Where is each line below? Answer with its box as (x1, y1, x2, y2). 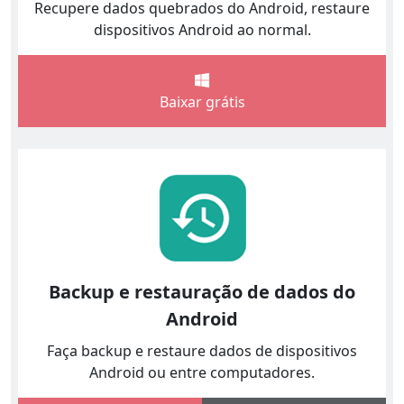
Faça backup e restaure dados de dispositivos (47, 340, 357, 361)
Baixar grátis (159, 91, 245, 112)
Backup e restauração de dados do (49, 279, 355, 304)
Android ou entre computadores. (89, 362, 315, 382)
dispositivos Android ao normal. (93, 19, 311, 40)
